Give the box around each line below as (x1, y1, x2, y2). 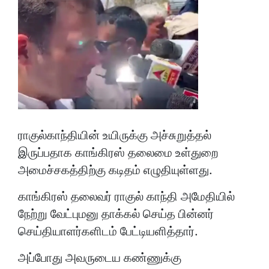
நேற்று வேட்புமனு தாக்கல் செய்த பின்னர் (18, 206, 214, 221)
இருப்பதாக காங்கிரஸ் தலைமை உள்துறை (18, 145, 218, 160)
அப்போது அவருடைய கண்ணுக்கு (18, 250, 181, 265)
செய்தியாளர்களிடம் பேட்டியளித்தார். (18, 223, 198, 238)
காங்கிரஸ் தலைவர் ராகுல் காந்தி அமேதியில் (18, 189, 235, 204)
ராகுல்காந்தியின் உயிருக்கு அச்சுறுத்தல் (18, 127, 211, 142)
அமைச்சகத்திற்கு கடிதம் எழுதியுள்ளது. (18, 162, 213, 177)
